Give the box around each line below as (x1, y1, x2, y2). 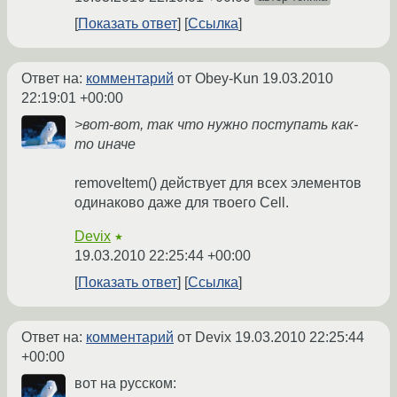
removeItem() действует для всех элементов (74, 175, 362, 191)
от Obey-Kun (174, 71, 262, 87)
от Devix (174, 330, 235, 346)
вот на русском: (74, 376, 176, 392)
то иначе (74, 136, 136, 152)
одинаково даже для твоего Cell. (74, 195, 289, 211)
